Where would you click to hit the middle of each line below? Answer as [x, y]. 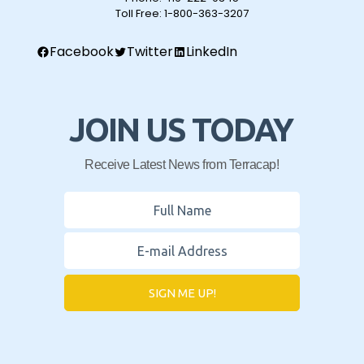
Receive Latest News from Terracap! [182, 165]
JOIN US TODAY [181, 130]
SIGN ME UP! [182, 293]
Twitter [150, 52]
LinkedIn [212, 52]
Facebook [82, 52]
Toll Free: [140, 14]
